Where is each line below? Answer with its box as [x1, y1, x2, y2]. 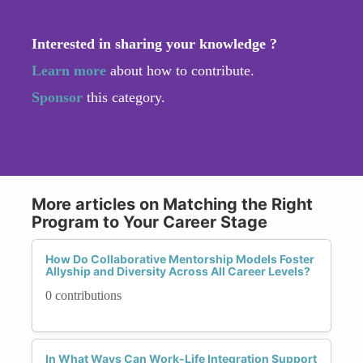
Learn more [32, 62, 106, 79]
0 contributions [45, 288, 122, 302]
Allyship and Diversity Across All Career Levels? [45, 263, 310, 278]
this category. [87, 88, 165, 105]
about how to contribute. [106, 62, 254, 79]
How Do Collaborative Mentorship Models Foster [45, 251, 314, 266]
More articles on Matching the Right [32, 194, 313, 214]
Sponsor [32, 88, 87, 105]
